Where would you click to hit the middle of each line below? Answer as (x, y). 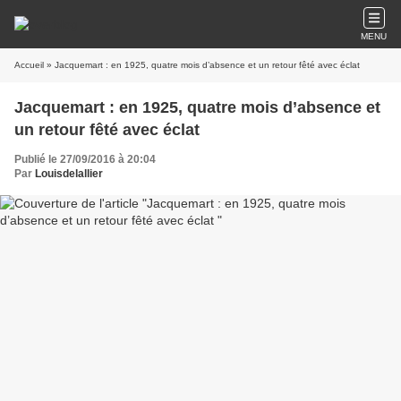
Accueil (29, 65)
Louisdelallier (69, 174)
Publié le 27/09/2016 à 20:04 (85, 159)
